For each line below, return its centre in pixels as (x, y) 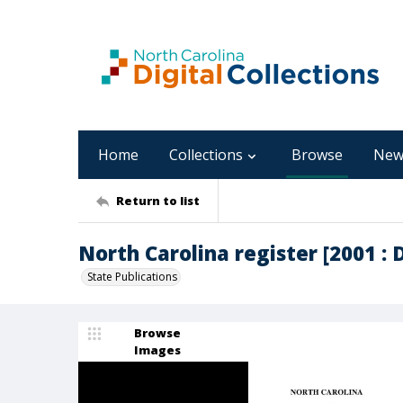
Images (157, 350)
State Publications (132, 277)
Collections (206, 155)
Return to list (158, 200)
